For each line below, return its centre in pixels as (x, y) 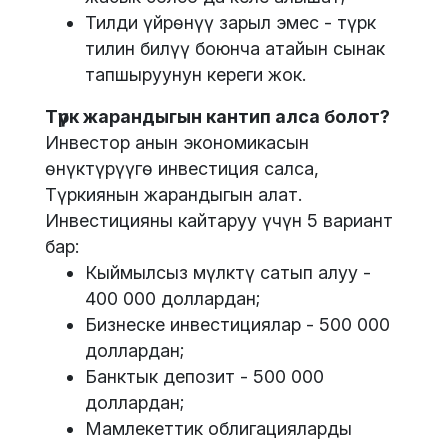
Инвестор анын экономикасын (177, 143)
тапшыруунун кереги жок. (195, 75)
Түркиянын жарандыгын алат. (173, 195)
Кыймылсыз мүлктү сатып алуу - (228, 273)
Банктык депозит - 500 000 (204, 377)
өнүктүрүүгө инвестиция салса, (182, 169)
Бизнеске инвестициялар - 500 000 (237, 325)
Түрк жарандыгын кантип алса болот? (217, 117)
